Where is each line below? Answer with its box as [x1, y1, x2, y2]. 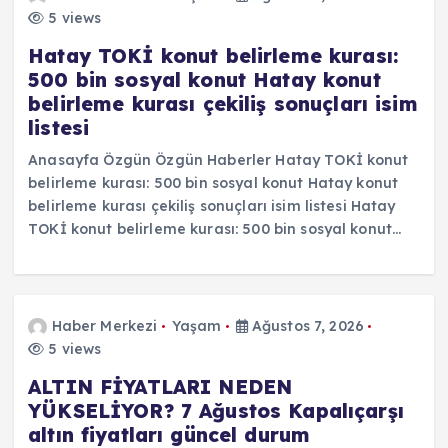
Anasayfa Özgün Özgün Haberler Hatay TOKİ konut [28, 150, 409, 169]
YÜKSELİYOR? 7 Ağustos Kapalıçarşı [28, 398, 404, 423]
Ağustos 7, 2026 [247, 316, 364, 335]
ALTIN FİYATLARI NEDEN [28, 374, 293, 399]
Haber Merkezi [51, 316, 158, 335]
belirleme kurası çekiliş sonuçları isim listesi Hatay [28, 196, 396, 215]
